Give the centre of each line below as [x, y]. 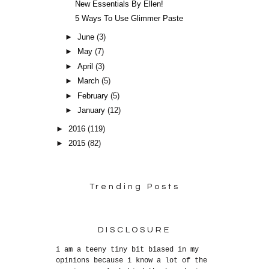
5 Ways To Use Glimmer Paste [129, 19]
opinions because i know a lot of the [132, 261]
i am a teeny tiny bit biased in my [128, 250]
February [94, 96]
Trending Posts [134, 187]
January [93, 111]
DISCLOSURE [134, 230]
